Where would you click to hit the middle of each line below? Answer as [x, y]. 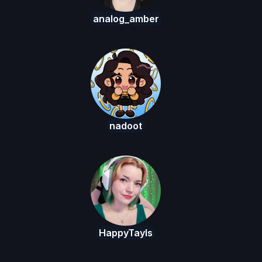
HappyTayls [126, 233]
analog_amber [126, 19]
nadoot [126, 126]
